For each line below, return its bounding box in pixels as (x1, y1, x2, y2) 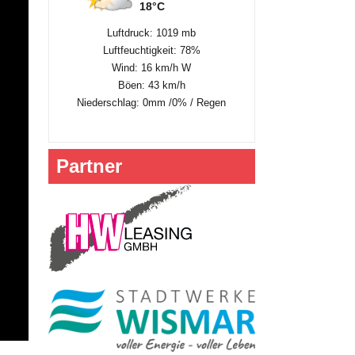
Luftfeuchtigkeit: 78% (102, 44, 200, 56)
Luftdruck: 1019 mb (107, 26, 197, 39)
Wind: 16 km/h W (112, 61, 192, 74)
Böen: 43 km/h (117, 78, 185, 91)
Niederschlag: (77, 96, 143, 109)
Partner (55, 155, 122, 177)
